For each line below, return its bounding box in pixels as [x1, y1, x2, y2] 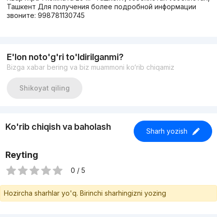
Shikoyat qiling [19, 84, 70, 93]
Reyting [5, 150, 38, 160]
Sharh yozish [146, 127, 187, 136]
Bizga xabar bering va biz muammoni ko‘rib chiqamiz [6, 63, 174, 72]
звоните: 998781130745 [6, 11, 85, 20]
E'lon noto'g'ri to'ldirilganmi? [6, 52, 124, 62]
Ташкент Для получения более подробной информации [6, 2, 196, 11]
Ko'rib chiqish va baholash [5, 121, 111, 132]
